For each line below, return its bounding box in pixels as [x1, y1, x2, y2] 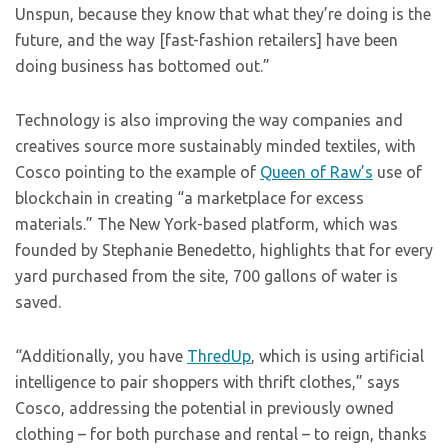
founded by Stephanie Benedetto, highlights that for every [15, 241, 433, 259]
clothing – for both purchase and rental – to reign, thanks [15, 425, 427, 443]
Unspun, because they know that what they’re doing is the [15, 5, 431, 23]
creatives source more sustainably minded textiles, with [15, 137, 416, 155]
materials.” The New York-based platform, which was [15, 215, 398, 233]
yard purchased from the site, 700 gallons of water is [15, 267, 398, 285]
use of [373, 163, 422, 181]
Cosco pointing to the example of [15, 163, 260, 181]
